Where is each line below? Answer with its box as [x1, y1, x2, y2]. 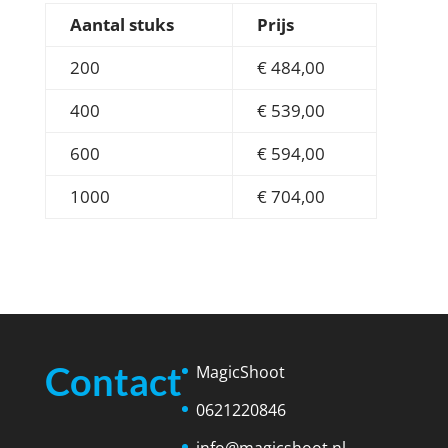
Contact [44, 358, 182, 405]
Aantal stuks [69, 13, 174, 37]
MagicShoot [195, 361, 285, 384]
